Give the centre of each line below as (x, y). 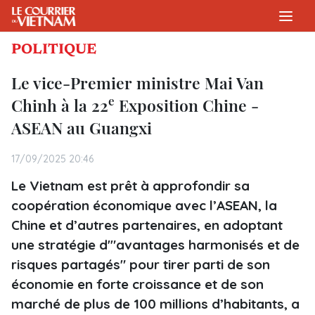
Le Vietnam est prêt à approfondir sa (130, 186)
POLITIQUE (54, 50)
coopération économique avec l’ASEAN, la (144, 205)
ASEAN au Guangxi (82, 128)
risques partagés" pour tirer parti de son (141, 264)
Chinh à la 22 (60, 105)
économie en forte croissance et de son (137, 284)
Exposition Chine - (187, 105)
